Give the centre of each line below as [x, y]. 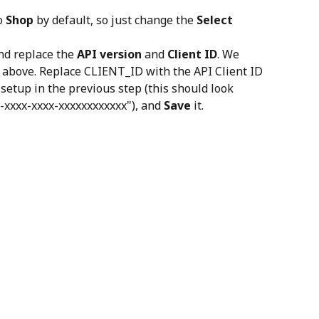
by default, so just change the [115, 20]
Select [216, 20]
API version [109, 54]
